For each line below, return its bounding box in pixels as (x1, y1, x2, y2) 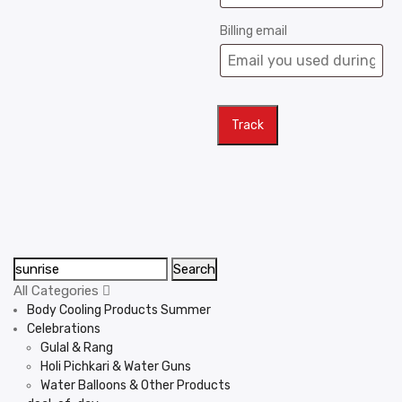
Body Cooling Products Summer (27, 302, 211, 318)
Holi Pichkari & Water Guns (40, 359, 191, 374)
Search (173, 261, 215, 277)
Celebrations (27, 321, 100, 336)
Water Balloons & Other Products (40, 378, 231, 393)
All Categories (13, 283, 102, 299)
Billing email (220, 23, 287, 39)
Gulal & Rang (40, 340, 113, 355)
